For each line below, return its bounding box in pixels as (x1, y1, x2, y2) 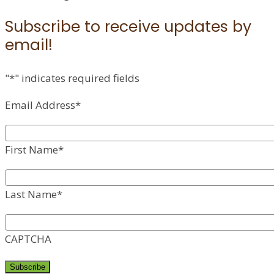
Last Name (5, 187, 57, 202)
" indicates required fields (15, 71, 139, 86)
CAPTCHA (5, 232, 51, 246)
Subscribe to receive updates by (5, 16, 251, 38)
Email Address (5, 98, 75, 113)
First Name (5, 143, 58, 157)
